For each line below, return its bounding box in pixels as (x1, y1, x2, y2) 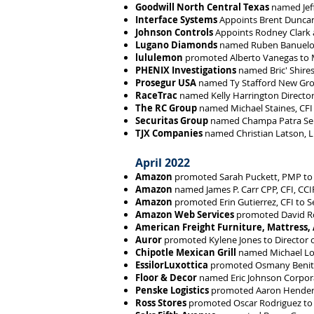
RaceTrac (135, 89, 177, 102)
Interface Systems (135, 13, 217, 26)
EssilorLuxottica (135, 259, 208, 271)
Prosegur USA (135, 76, 196, 89)
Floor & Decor (135, 271, 197, 284)
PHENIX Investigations (135, 64, 236, 76)
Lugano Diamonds (135, 39, 217, 51)
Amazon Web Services (135, 208, 234, 221)
